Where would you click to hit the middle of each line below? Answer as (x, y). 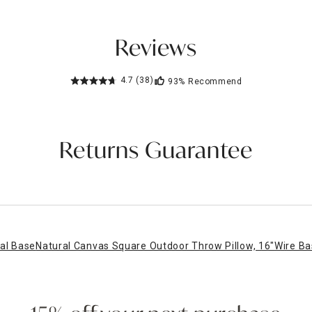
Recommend (215, 81)
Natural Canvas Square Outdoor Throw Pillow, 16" (155, 245)
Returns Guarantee (156, 152)
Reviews (156, 50)
